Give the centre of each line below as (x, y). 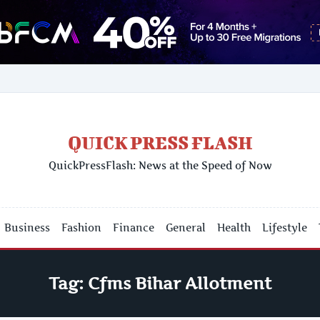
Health (234, 227)
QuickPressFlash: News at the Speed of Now (160, 165)
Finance (134, 227)
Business (27, 227)
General (186, 227)
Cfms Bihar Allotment (180, 284)
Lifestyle (285, 227)
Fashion (82, 227)
